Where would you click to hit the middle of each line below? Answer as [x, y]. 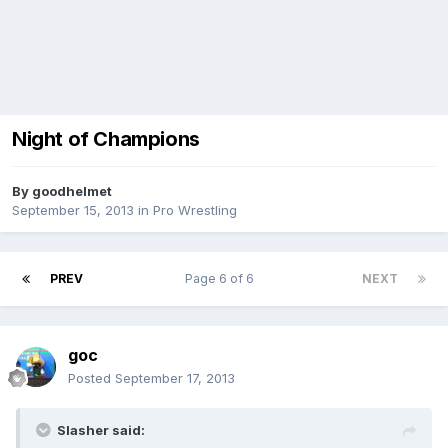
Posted [91, 378]
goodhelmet [72, 191]
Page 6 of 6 [222, 279]
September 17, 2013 [175, 378]
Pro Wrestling [195, 210]
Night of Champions [106, 139]
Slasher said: [101, 430]
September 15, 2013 [73, 210]
